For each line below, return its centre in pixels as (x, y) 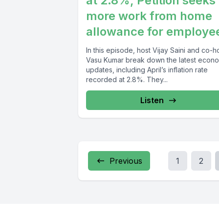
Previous (126, 161)
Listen (152, 100)
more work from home (149, 16)
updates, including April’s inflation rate (147, 70)
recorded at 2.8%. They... (127, 80)
